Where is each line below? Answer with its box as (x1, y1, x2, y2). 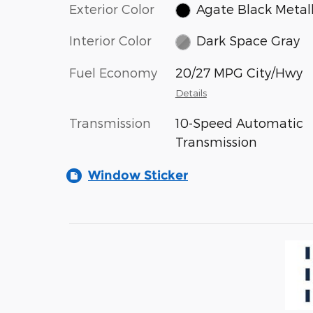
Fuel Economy (69, 64, 157, 80)
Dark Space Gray (196, 33, 300, 48)
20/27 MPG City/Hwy (175, 64, 303, 80)
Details (175, 86, 207, 99)
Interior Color (69, 33, 152, 48)
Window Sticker (88, 167, 188, 183)
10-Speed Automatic (175, 115, 303, 130)
